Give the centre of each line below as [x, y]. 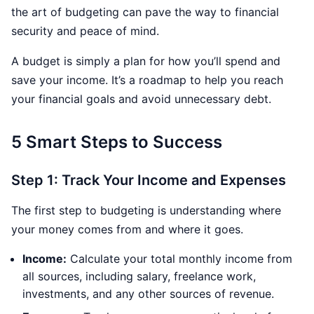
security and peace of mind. [85, 30]
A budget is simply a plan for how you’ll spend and [146, 61]
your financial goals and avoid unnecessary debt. [141, 98]
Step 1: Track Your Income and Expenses [149, 180]
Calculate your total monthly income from [179, 258]
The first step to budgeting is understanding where [146, 210]
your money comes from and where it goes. [127, 229]
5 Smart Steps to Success [117, 142]
